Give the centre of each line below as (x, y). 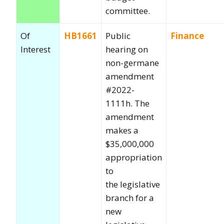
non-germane (132, 62)
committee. (128, 10)
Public (118, 35)
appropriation (134, 157)
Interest (35, 49)
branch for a (130, 197)
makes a (122, 130)
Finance (187, 35)
